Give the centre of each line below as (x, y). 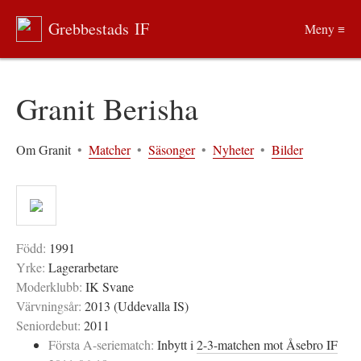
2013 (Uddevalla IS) (135, 306)
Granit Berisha (107, 108)
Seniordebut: (48, 325)
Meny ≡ (325, 29)
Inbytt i (177, 344)
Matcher (110, 149)
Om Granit (44, 149)
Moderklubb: (49, 286)
